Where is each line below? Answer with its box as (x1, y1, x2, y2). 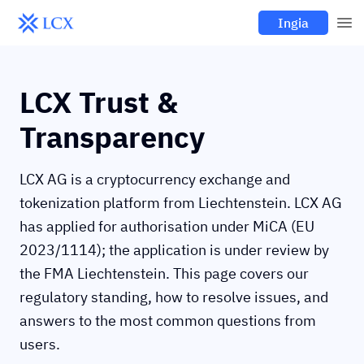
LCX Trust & (19, 83, 178, 121)
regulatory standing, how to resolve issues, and (19, 288, 328, 306)
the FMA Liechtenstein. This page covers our (19, 264, 309, 283)
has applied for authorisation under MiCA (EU (19, 217, 314, 236)
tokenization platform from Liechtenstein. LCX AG (19, 193, 342, 212)
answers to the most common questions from (19, 311, 316, 330)
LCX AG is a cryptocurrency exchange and (19, 170, 290, 188)
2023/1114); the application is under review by (19, 240, 329, 259)
